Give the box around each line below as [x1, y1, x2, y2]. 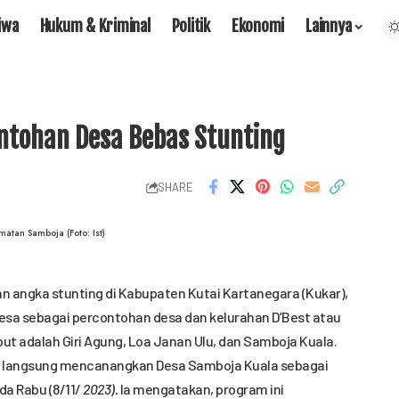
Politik [171, 15, 210, 36]
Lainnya [305, 15, 352, 36]
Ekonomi [231, 15, 285, 36]
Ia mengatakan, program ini [118, 380, 284, 397]
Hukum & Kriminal [39, 15, 151, 36]
